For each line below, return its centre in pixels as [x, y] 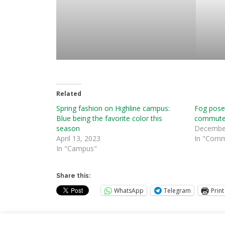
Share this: [73, 176]
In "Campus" [77, 149]
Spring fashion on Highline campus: [113, 108]
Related [69, 94]
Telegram [177, 190]
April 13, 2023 [78, 139]
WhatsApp [129, 190]
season [68, 129]
